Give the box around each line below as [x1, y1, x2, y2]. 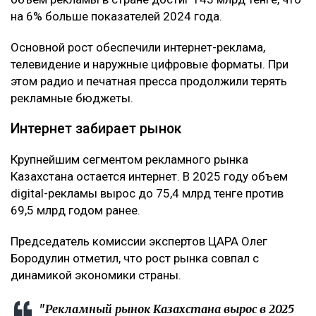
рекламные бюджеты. [11, 90, 133, 105]
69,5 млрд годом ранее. [11, 202, 140, 217]
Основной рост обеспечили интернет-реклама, [11, 39, 265, 54]
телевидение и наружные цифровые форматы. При [11, 56, 288, 71]
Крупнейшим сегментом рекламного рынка [11, 152, 248, 166]
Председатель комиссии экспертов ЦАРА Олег [11, 233, 267, 248]
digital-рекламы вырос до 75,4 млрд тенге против [11, 186, 284, 200]
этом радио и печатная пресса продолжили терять [11, 73, 287, 88]
